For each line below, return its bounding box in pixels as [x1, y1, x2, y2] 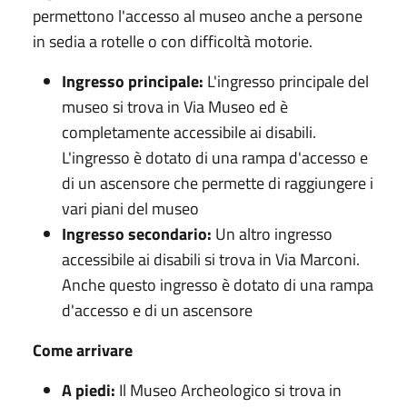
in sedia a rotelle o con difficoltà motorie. [33, 28, 313, 54]
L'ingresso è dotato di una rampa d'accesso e [62, 144, 368, 170]
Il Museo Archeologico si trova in [115, 377, 342, 402]
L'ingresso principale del [203, 68, 369, 94]
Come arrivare [33, 337, 133, 362]
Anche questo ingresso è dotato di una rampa [62, 272, 373, 297]
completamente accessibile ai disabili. [62, 119, 316, 144]
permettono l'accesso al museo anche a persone [33, 3, 362, 28]
